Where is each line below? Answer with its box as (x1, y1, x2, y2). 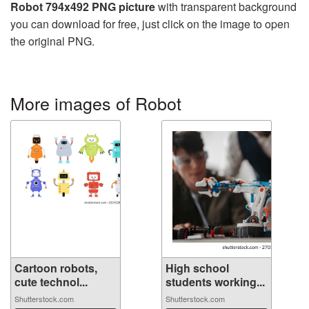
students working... (166, 273, 265, 290)
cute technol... (14, 273, 88, 290)
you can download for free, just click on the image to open (10, 15, 290, 32)
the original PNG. (10, 32, 94, 49)
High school (166, 259, 229, 276)
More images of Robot (10, 90, 181, 115)
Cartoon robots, (14, 259, 97, 276)
